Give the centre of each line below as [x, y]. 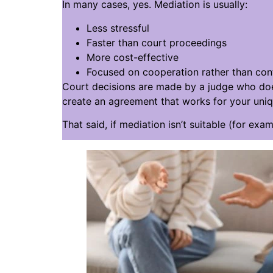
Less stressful [118, 28]
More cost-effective [133, 57]
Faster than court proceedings [157, 42]
